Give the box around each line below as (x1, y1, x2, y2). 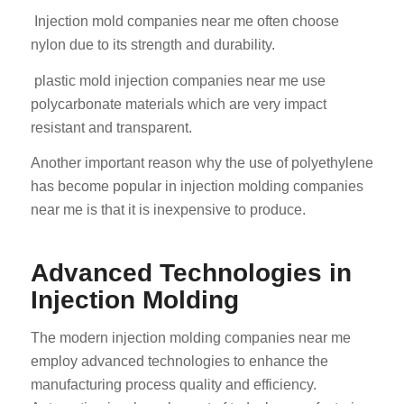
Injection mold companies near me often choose (30, 14, 339, 30)
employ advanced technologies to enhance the (30, 353, 328, 369)
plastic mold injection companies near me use (30, 72, 326, 88)
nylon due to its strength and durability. (30, 37, 275, 53)
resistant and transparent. (30, 119, 192, 135)
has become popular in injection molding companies (30, 179, 363, 195)
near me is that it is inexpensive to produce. (30, 202, 306, 218)
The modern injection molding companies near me (30, 329, 351, 345)
